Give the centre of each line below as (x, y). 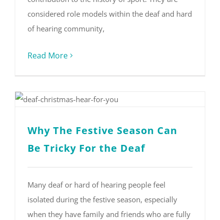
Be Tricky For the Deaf (86, 148)
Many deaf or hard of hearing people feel (96, 184)
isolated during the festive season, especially (102, 199)
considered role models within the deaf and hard (110, 14)
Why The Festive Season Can (102, 130)
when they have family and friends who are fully (109, 214)
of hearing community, (66, 29)
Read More (48, 56)
